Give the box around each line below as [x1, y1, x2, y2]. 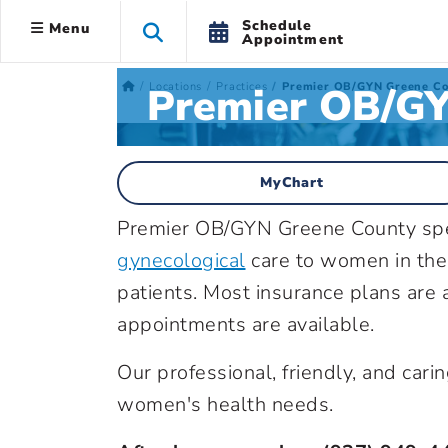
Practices [216, 79, 268, 94]
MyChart [259, 173, 325, 192]
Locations [148, 79, 203, 94]
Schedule [241, 15, 313, 35]
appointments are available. [117, 311, 375, 338]
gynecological [117, 247, 246, 274]
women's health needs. [117, 391, 334, 418]
